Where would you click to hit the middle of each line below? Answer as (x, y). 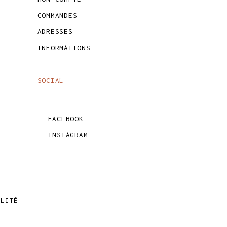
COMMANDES (57, 15)
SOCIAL (50, 80)
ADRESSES (55, 31)
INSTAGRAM (68, 135)
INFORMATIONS (64, 48)
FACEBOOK (66, 119)
